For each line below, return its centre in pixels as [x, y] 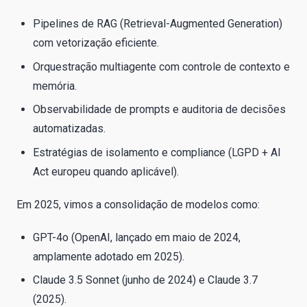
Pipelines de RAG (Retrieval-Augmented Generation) [158, 24]
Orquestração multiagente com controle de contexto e [161, 66]
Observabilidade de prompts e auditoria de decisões [159, 110]
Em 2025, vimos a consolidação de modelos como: [138, 204]
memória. [55, 86]
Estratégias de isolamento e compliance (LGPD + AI [157, 152]
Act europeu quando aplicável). [106, 171]
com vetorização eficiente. [96, 43]
